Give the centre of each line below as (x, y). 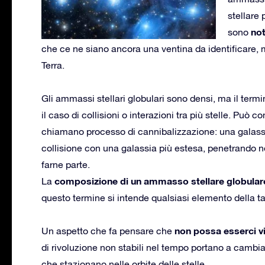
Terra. (53, 65)
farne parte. (66, 164)
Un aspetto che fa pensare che (108, 230)
